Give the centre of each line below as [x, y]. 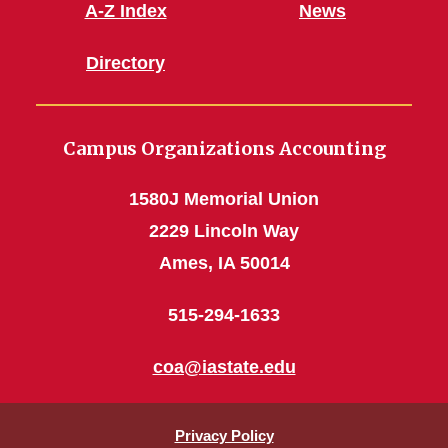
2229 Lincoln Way [224, 231]
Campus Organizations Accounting [224, 148]
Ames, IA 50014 [224, 263]
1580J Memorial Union [224, 199]
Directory [125, 63]
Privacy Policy [224, 435]
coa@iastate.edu [224, 367]
